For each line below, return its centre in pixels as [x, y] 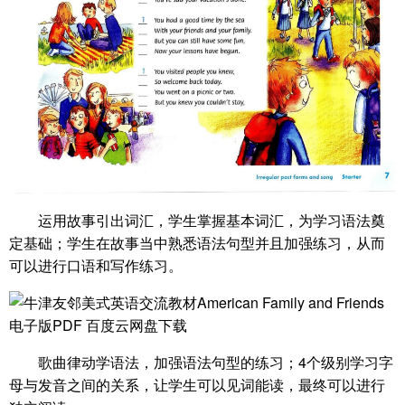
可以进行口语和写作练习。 [96, 265]
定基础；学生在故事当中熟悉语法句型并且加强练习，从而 [197, 242]
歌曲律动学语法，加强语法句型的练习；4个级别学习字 [216, 362]
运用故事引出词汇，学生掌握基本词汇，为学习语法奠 [212, 220]
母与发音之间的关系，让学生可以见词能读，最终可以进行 [197, 384]
